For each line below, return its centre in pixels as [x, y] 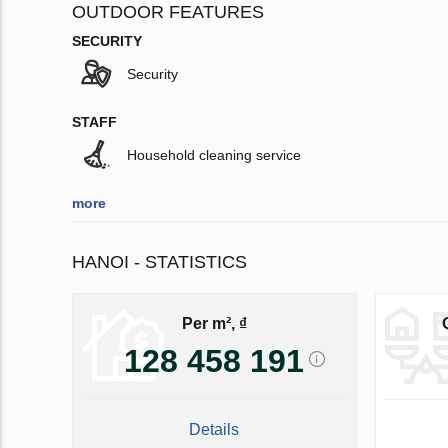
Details [214, 430]
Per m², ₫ [214, 323]
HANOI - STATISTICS [159, 262]
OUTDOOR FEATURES [168, 12]
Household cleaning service [214, 155]
